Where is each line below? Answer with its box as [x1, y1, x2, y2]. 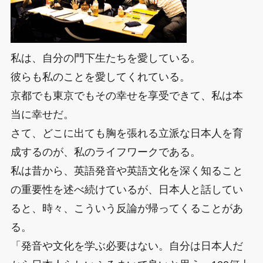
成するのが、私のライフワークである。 [10, 146, 201, 158]
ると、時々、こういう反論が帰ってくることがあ [10, 202, 243, 214]
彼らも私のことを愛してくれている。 [10, 70, 190, 83]
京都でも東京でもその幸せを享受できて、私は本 [10, 89, 243, 102]
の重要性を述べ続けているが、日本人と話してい [10, 183, 243, 195]
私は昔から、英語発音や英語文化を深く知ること [10, 164, 243, 177]
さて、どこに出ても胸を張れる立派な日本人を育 [10, 127, 243, 139]
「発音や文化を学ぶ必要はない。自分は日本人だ [10, 240, 243, 252]
